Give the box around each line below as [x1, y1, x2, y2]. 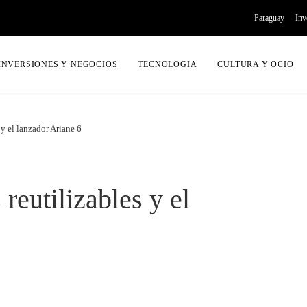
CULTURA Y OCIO [217, 60, 294, 69]
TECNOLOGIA [138, 60, 197, 69]
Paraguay [254, 13, 284, 23]
